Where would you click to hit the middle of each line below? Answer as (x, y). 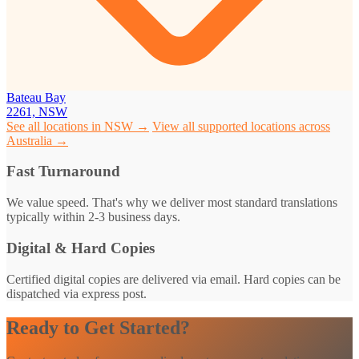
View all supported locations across (241, 126)
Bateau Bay (36, 97)
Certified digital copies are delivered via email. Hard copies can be (173, 279)
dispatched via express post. (77, 293)
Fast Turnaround (63, 171)
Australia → (37, 140)
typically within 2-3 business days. (93, 217)
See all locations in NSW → (78, 126)
